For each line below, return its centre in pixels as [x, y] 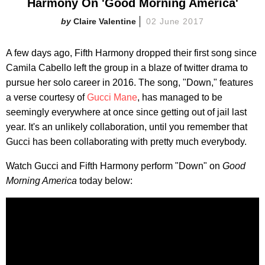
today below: [105, 180]
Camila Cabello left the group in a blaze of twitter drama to [127, 67]
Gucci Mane [112, 97]
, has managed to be [180, 97]
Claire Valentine [104, 21]
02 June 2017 [175, 21]
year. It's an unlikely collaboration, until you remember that [127, 127]
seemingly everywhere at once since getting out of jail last [126, 112]
